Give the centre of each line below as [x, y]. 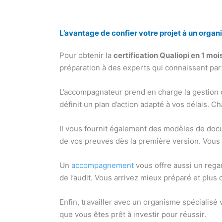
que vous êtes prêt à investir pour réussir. [133, 215]
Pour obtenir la [87, 55]
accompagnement [103, 166]
